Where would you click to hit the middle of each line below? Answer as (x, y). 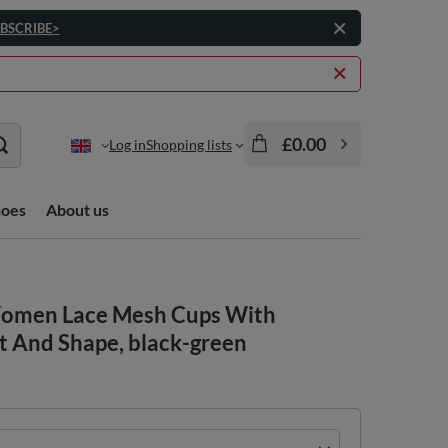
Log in (127, 144)
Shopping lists (189, 144)
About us (77, 209)
